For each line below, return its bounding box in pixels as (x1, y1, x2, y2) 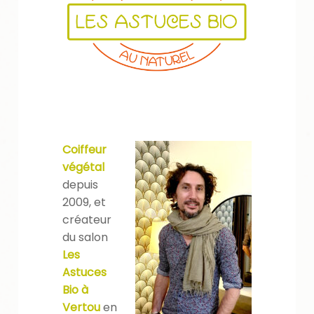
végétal (62, 159, 104, 176)
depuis (62, 177, 98, 193)
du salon (62, 229, 108, 246)
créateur (62, 212, 111, 228)
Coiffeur (62, 142, 107, 158)
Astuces (62, 264, 107, 281)
